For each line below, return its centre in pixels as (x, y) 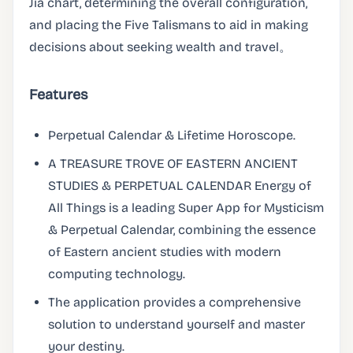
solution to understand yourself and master (176, 324)
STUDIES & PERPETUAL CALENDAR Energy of (180, 186)
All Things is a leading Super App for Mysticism (186, 208)
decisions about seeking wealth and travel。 (160, 47)
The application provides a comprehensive (175, 302)
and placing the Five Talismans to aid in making (169, 25)
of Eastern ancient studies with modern (165, 252)
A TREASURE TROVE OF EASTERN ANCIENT (173, 163)
